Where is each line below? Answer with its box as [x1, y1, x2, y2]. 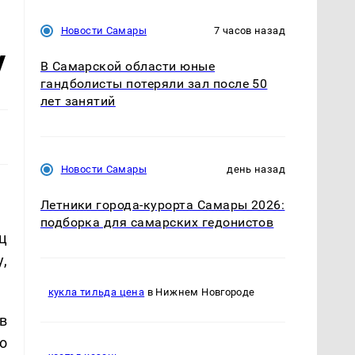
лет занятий [40, 93, 116, 109]
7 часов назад [214, 24, 285, 36]
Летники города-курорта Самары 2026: [40, 197, 285, 212]
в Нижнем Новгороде [144, 286, 255, 299]
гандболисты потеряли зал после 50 [40, 75, 268, 91]
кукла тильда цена [48, 286, 145, 299]
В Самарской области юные [40, 58, 216, 74]
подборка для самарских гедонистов [40, 214, 274, 230]
